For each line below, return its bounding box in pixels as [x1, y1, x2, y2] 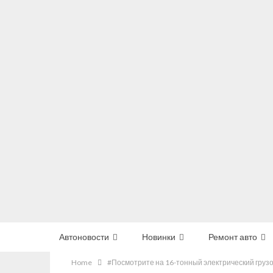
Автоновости [59, 232, 109, 242]
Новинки [142, 232, 175, 242]
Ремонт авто [208, 232, 257, 242]
